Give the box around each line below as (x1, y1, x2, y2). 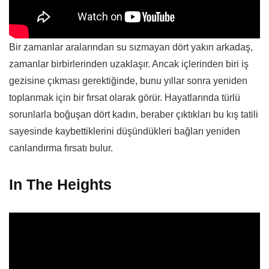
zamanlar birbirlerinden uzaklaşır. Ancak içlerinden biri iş (9, 58, 249, 69)
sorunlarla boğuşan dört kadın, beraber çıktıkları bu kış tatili (9, 109, 258, 119)
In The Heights (9, 175, 112, 193)
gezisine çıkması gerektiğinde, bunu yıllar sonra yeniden (9, 75, 247, 86)
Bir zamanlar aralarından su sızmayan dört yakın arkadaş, (9, 41, 253, 52)
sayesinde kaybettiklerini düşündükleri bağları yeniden (9, 125, 240, 136)
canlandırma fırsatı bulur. (9, 142, 113, 153)
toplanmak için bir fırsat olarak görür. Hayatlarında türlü (9, 92, 240, 103)
